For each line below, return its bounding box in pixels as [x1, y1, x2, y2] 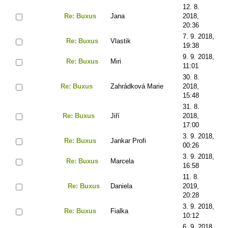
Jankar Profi [110, 136, 146, 145]
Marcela [110, 157, 134, 165]
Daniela [110, 182, 132, 190]
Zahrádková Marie [110, 82, 163, 90]
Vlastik [110, 37, 131, 45]
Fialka [110, 207, 128, 215]
